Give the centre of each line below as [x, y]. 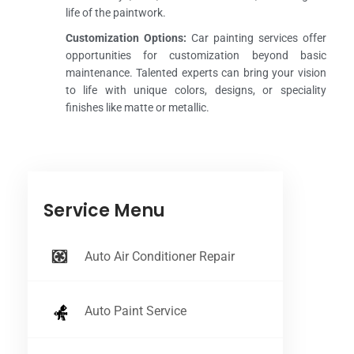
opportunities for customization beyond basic [196, 56]
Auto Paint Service [136, 311]
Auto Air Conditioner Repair [160, 257]
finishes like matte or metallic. [137, 108]
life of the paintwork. [115, 13]
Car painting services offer [256, 38]
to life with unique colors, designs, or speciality [196, 90]
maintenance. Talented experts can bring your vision [196, 73]
